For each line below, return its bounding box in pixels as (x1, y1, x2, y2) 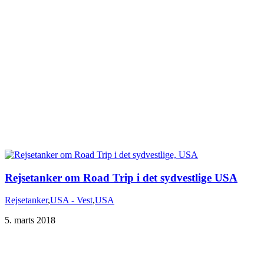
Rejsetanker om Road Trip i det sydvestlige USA (5, 171, 237, 184)
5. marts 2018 (5, 215, 55, 226)
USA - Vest (50, 195, 93, 206)
